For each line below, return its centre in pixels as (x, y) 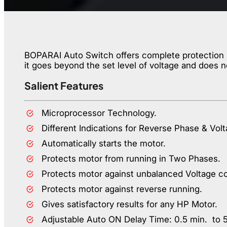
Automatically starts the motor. (104, 144)
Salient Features (64, 86)
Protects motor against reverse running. (122, 189)
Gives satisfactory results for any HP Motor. (129, 204)
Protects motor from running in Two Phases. (131, 159)
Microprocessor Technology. (99, 113)
